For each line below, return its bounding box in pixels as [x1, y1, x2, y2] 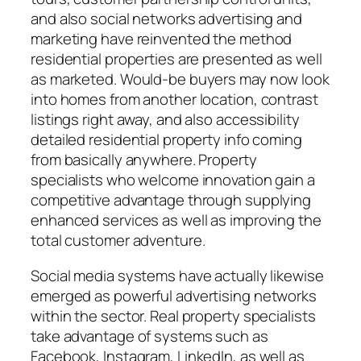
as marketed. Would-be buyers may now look [31, 68, 330, 90]
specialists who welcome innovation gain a [31, 169, 315, 191]
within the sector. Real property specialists [31, 305, 316, 326]
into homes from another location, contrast [31, 89, 318, 110]
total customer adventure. [31, 230, 205, 251]
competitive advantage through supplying [31, 189, 312, 211]
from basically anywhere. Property [31, 149, 257, 171]
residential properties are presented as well [31, 48, 322, 70]
